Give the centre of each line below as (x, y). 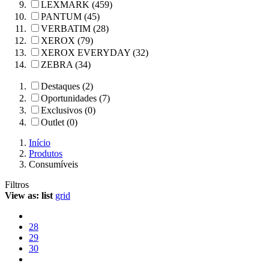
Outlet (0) (59, 122)
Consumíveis (53, 164)
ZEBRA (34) (66, 65)
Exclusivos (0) (68, 110)
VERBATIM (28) (75, 29)
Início (40, 143)
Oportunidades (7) (75, 98)
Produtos (46, 153)
